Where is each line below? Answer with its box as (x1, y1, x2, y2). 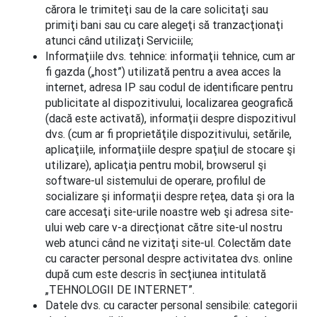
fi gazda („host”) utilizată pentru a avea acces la (45, 64, 281, 79)
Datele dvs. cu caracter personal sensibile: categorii (45, 298, 297, 312)
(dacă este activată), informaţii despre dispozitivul (45, 111, 296, 125)
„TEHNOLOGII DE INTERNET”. (45, 282, 195, 296)
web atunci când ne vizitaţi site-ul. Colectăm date (45, 236, 291, 250)
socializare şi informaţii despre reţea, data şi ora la (45, 189, 294, 203)
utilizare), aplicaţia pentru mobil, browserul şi (45, 158, 266, 172)
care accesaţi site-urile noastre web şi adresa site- (45, 204, 294, 219)
